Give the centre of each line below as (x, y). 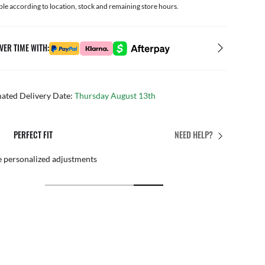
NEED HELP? (194, 135)
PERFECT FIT (29, 134)
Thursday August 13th (115, 95)
